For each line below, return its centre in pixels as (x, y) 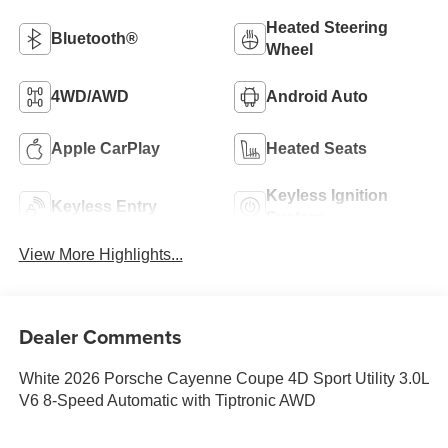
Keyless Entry (103, 206)
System (294, 217)
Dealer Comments (100, 337)
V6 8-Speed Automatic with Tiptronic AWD (167, 401)
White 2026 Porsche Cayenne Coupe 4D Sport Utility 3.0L (223, 379)
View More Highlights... (100, 255)
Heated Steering (327, 27)
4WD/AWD (89, 96)
